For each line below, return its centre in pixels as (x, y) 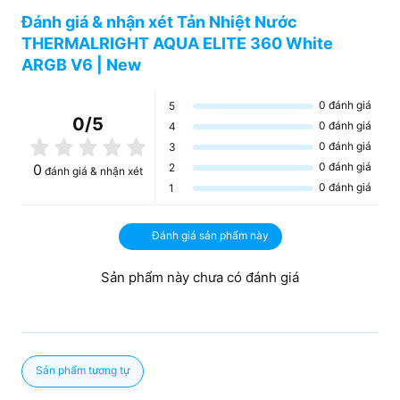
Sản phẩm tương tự (83, 371)
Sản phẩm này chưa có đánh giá (200, 278)
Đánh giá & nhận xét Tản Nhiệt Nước (159, 22)
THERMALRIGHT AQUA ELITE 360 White (177, 44)
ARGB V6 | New (81, 65)
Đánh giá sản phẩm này (210, 236)
